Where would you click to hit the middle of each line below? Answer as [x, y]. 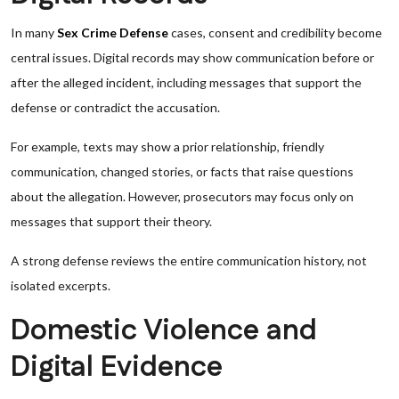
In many [34, 33]
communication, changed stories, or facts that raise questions [182, 171]
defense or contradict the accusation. [115, 107]
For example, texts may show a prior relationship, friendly [167, 147]
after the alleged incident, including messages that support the [186, 82]
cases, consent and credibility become [275, 33]
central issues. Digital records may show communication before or [192, 57]
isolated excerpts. [61, 285]
